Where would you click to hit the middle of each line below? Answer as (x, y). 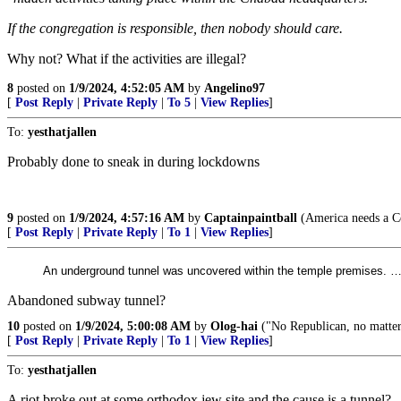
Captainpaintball (251, 218)
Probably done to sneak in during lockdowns (133, 162)
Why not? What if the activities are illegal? (127, 59)
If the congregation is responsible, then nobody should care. (175, 28)
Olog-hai (234, 326)
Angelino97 (235, 88)
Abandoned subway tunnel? (86, 300)
